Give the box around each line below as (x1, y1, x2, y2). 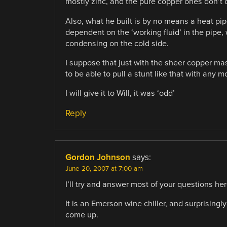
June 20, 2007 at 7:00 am (65, 165, 143, 173)
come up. (65, 210, 98, 220)
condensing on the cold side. (65, 38, 169, 49)
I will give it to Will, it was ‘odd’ (65, 88, 175, 98)
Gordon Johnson (65, 152, 130, 163)
